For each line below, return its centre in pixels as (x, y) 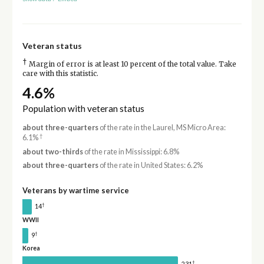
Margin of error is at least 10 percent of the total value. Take (131, 65)
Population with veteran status (83, 109)
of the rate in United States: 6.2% (150, 165)
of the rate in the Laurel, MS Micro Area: (162, 128)
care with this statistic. (60, 74)
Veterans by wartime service (75, 190)
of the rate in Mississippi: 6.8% (131, 151)
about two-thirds (52, 151)
